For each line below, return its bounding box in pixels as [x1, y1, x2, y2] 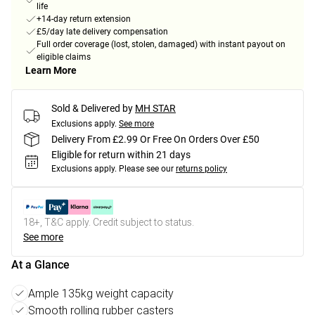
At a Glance [11, 258, 70, 272]
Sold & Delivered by [51, 103, 133, 115]
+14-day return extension [37, 14, 131, 25]
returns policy [176, 164, 227, 174]
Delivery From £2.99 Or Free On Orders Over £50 [51, 133, 259, 145]
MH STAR [135, 103, 176, 115]
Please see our [119, 164, 174, 174]
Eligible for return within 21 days [51, 149, 191, 161]
